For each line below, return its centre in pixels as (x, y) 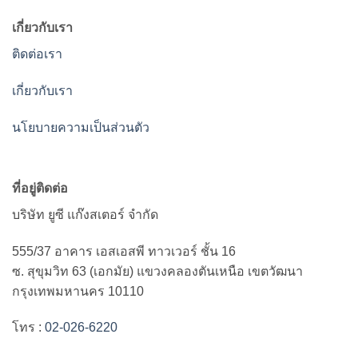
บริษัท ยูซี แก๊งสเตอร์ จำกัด (85, 214)
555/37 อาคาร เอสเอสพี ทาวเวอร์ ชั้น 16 (124, 251)
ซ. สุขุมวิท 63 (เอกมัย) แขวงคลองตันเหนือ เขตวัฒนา (157, 271)
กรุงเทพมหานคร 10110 (78, 291)
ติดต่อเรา (37, 54)
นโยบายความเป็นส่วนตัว (81, 127)
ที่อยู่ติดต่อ (40, 188)
